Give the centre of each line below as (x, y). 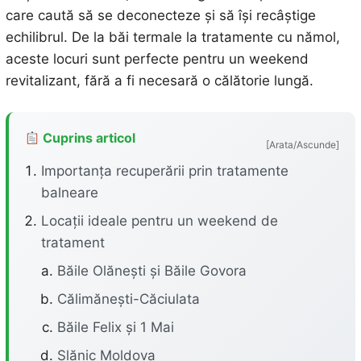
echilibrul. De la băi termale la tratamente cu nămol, (172, 37)
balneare (69, 193)
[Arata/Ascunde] (303, 144)
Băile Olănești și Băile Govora (151, 271)
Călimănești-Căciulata (128, 299)
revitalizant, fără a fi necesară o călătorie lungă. (159, 81)
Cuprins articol (87, 138)
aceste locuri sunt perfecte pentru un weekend (157, 59)
